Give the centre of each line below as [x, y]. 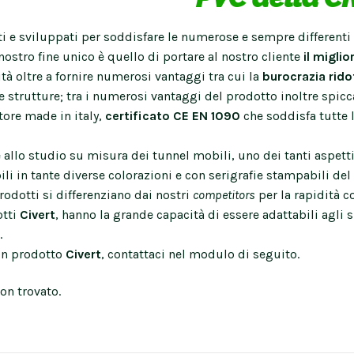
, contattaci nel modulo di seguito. [200, 254]
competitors [224, 194]
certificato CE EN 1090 [171, 115]
